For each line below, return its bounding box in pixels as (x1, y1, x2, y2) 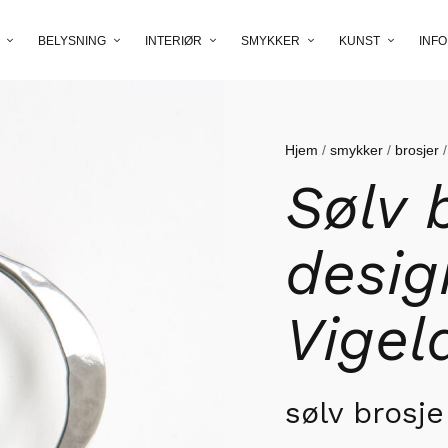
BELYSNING (38, 33, 106, 48)
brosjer (395, 142, 440, 159)
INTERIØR (145, 33, 202, 48)
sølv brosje (285, 395, 445, 431)
